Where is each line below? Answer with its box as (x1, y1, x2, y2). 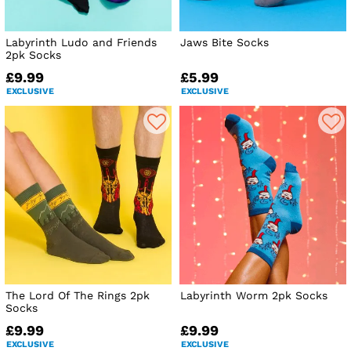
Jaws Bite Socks (180, 35, 270, 49)
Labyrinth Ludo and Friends (5, 35, 157, 49)
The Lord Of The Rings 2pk (5, 288, 150, 302)
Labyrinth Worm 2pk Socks (180, 288, 328, 302)
